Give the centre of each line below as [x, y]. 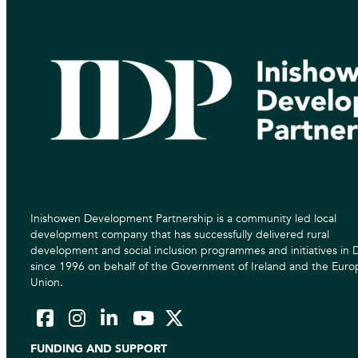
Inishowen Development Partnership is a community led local [183, 219]
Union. [47, 283]
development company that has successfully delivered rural [180, 235]
